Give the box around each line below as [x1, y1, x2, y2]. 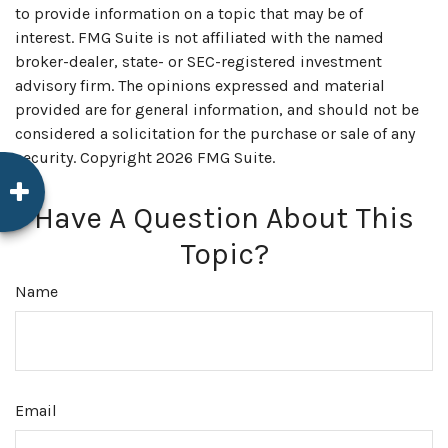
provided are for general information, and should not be [15, 99, 419, 119]
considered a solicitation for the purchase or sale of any [15, 123, 415, 143]
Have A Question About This [34, 199, 414, 236]
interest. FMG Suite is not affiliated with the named [15, 27, 384, 47]
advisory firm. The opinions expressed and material [15, 75, 385, 95]
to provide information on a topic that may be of [15, 3, 363, 23]
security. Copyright [15, 147, 156, 167]
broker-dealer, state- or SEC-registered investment [15, 51, 382, 71]
